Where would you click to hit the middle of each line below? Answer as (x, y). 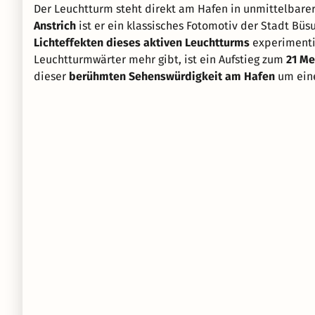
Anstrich (55, 26)
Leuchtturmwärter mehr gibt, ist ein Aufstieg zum (160, 60)
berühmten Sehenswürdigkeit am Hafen (172, 77)
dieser (51, 77)
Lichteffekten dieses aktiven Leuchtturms (142, 43)
